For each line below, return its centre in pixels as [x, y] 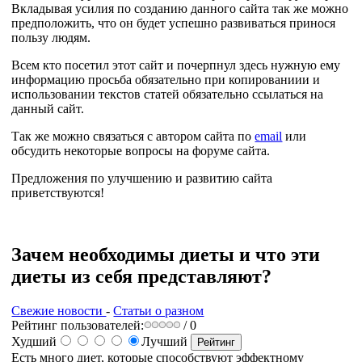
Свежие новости [59, 310]
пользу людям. [51, 37]
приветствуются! [58, 192]
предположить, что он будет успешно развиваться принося [174, 23]
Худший [34, 341]
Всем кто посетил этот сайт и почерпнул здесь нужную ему [176, 65]
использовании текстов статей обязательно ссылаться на [168, 94]
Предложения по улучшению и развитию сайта [142, 178]
